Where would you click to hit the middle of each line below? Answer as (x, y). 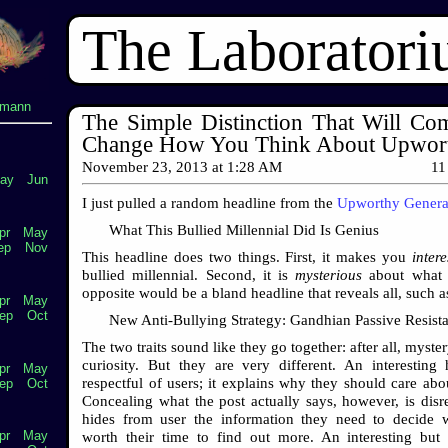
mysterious (329, 274)
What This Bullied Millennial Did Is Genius (244, 229)
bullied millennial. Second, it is (189, 274)
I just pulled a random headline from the (210, 202)
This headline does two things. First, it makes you (247, 256)
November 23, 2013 (145, 167)
